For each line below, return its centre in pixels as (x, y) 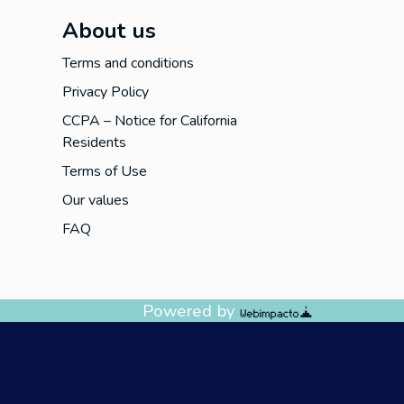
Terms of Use (104, 172)
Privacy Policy (105, 92)
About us (109, 31)
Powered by (191, 311)
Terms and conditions (128, 64)
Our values (95, 201)
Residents (94, 143)
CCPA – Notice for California (149, 121)
